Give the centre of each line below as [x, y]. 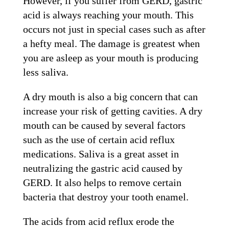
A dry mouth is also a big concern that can [110, 96]
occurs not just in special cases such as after [114, 29]
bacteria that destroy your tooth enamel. [106, 197]
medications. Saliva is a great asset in [101, 154]
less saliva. [47, 72]
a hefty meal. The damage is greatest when [111, 43]
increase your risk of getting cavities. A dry [112, 111]
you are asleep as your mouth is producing [110, 58]
